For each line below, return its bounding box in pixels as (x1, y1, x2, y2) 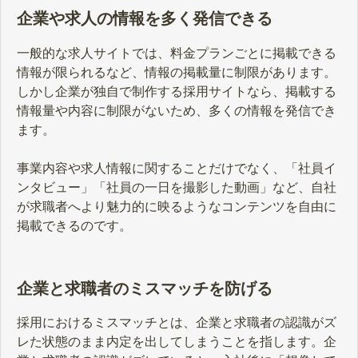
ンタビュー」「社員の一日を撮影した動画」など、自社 (17, 181, 336, 195)
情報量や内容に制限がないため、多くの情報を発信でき (17, 104, 336, 118)
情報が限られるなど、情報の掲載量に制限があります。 (17, 66, 336, 80)
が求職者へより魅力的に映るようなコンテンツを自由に (17, 200, 336, 214)
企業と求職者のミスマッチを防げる (17, 279, 272, 297)
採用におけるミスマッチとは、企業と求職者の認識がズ (17, 316, 336, 330)
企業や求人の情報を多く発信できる (17, 10, 272, 28)
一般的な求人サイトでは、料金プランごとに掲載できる (17, 46, 336, 61)
